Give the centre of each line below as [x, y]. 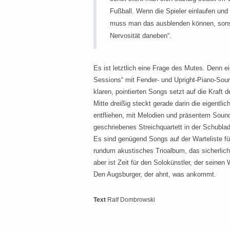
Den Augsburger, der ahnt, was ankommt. [155, 175]
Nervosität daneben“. [141, 35]
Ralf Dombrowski [131, 200]
